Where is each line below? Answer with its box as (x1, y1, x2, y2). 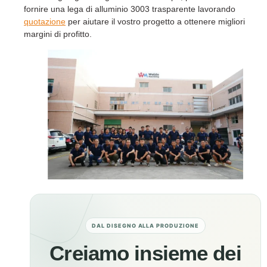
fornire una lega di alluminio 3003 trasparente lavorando (24, 4, 235, 14)
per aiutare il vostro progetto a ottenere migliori (66, 17, 245, 27)
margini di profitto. (24, 29, 92, 39)
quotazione (24, 17, 66, 27)
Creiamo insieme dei (49, 241, 241, 265)
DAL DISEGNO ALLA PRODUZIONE (91, 222, 200, 229)
